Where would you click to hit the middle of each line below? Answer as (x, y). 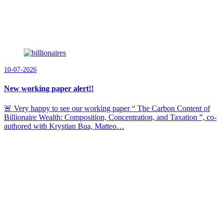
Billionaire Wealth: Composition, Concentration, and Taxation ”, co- (110, 117)
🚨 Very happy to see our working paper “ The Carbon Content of (107, 108)
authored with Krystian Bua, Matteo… (64, 126)
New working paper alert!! (49, 89)
